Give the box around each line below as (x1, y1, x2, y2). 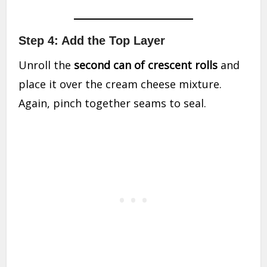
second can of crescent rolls (74, 58, 218, 73)
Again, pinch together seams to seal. (18, 96, 207, 111)
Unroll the (18, 58, 74, 73)
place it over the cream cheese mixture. (18, 77, 222, 92)
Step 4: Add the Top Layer (18, 34, 166, 48)
